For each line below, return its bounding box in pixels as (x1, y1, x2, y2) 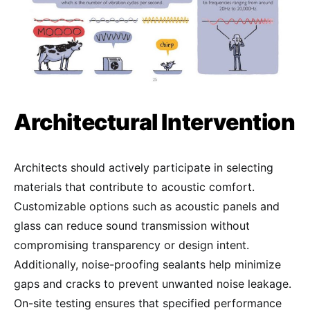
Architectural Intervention (14, 109, 295, 136)
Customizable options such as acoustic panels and (14, 199, 280, 214)
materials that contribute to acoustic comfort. (14, 180, 255, 194)
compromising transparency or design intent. (14, 238, 249, 253)
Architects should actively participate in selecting (14, 161, 273, 175)
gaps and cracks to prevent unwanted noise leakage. (14, 277, 291, 291)
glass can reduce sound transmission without (14, 219, 250, 233)
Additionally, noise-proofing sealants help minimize (14, 257, 281, 272)
